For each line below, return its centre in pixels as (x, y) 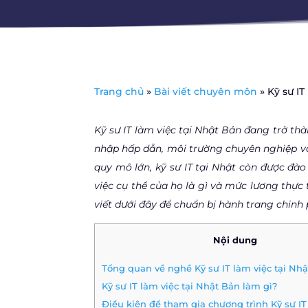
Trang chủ (119, 91)
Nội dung (235, 240)
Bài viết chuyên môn (206, 91)
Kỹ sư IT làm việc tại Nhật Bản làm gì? (189, 286)
